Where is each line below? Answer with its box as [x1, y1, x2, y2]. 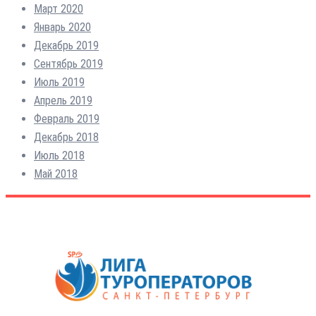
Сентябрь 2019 [34, 56, 103, 71]
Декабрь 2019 [34, 38, 99, 52]
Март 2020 [34, 1, 83, 16]
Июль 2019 [34, 75, 85, 89]
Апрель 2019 [34, 93, 92, 107]
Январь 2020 [34, 20, 91, 34]
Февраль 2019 [34, 111, 99, 126]
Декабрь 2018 [34, 130, 99, 144]
